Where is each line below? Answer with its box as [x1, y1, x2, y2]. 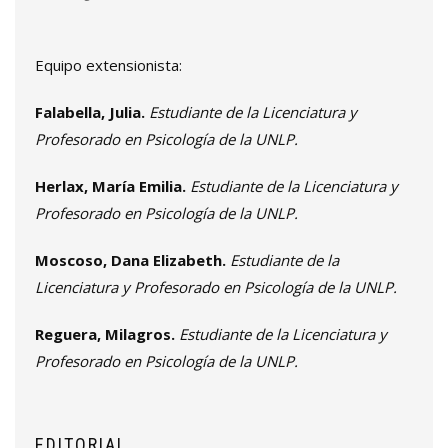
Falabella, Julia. [35, 102, 145, 123]
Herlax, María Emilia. [35, 176, 186, 197]
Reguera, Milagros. [35, 324, 175, 345]
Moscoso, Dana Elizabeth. [35, 250, 226, 271]
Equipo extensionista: [35, 55, 182, 76]
